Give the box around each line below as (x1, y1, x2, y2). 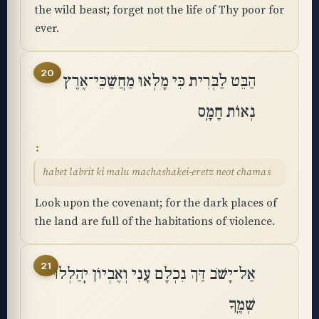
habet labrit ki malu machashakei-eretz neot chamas (43, 166, 271, 179)
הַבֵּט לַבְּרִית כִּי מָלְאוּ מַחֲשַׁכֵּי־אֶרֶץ (63, 70, 256, 92)
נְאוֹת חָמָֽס (198, 101, 256, 122)
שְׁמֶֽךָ (229, 294, 256, 315)
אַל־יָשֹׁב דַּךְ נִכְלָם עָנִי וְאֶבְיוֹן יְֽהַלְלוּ (53, 263, 256, 285)
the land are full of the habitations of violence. (35, 214, 275, 229)
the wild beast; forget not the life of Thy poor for (35, 3, 284, 17)
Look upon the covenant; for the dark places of (35, 196, 277, 210)
